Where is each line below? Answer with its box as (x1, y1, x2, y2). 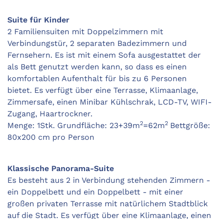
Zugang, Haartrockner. (7, 109, 92, 119)
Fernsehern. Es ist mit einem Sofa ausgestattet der (7, 50, 201, 60)
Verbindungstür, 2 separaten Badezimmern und (7, 39, 187, 48)
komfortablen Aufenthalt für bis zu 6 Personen (7, 74, 187, 84)
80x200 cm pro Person (7, 132, 94, 142)
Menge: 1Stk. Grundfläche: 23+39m (7, 121, 140, 131)
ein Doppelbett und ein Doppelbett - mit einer (7, 187, 183, 197)
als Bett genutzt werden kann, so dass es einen (7, 62, 187, 72)
